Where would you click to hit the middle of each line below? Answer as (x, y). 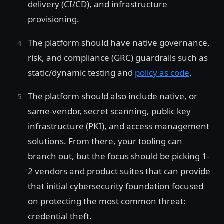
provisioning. (54, 19)
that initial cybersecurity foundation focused (116, 186)
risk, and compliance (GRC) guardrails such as (118, 58)
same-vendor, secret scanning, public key (109, 111)
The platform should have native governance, (119, 43)
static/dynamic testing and (81, 73)
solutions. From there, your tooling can (105, 141)
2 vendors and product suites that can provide (119, 171)
